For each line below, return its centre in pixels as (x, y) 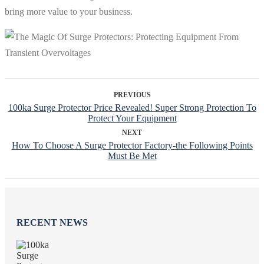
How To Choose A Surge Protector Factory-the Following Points (132, 145)
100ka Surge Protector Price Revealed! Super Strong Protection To (132, 107)
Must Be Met (132, 156)
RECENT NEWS (52, 223)
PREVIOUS (132, 95)
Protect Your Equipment (132, 118)
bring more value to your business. (69, 11)
